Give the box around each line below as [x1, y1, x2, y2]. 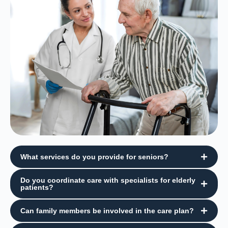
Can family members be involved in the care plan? [20, 206, 194, 215]
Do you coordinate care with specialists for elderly [20, 176, 195, 184]
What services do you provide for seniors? [20, 152, 168, 161]
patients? [20, 183, 53, 191]
